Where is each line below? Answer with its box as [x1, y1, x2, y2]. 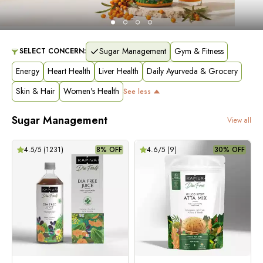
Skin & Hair [16, 85, 55, 97]
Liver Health [99, 65, 139, 77]
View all [227, 115, 251, 126]
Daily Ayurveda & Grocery [147, 65, 238, 77]
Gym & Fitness [174, 45, 224, 58]
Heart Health [48, 65, 90, 77]
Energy [16, 65, 39, 77]
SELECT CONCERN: [19, 46, 86, 57]
